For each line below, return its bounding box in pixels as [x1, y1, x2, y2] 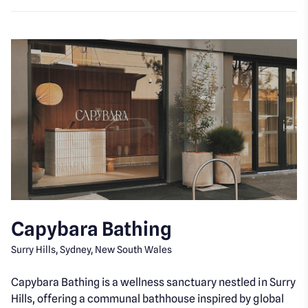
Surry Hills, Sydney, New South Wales [11, 244, 173, 256]
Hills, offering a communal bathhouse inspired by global [11, 292, 284, 306]
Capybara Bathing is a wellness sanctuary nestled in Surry [11, 276, 296, 289]
